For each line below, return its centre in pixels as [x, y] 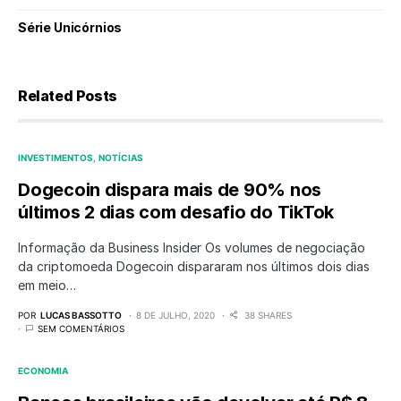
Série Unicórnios [70, 27]
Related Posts [68, 96]
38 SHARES [268, 315]
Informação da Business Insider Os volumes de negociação [192, 247]
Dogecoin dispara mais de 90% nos [170, 190]
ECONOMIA [43, 371]
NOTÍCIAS [121, 158]
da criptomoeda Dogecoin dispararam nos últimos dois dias [194, 266]
